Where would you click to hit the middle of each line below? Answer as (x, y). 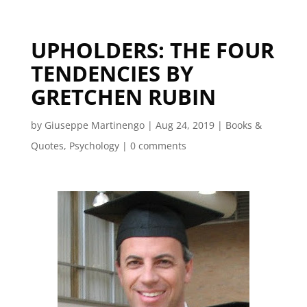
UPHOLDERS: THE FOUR (152, 50)
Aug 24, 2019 (185, 125)
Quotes (47, 146)
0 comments (158, 146)
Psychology (94, 146)
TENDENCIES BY (112, 73)
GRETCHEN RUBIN (123, 97)
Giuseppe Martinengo (94, 125)
